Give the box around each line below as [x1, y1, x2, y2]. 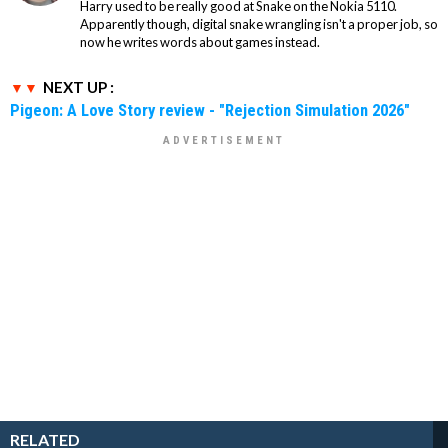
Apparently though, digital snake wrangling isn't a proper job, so [80, 16, 438, 32]
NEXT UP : [43, 78, 114, 96]
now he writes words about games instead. [80, 34, 320, 50]
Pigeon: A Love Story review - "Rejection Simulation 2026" [10, 100, 410, 120]
